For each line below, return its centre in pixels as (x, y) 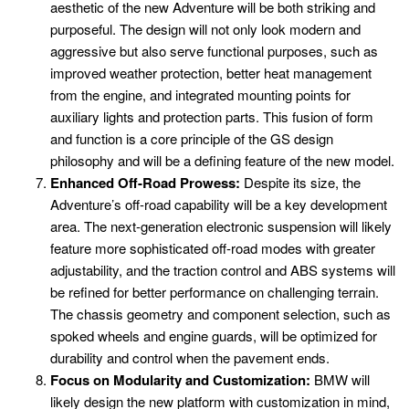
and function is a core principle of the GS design (192, 138)
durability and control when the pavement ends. (190, 357)
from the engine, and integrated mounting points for (200, 94)
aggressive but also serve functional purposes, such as (214, 50)
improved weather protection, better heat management (211, 72)
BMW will (340, 379)
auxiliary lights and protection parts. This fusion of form (212, 116)
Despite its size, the (300, 182)
